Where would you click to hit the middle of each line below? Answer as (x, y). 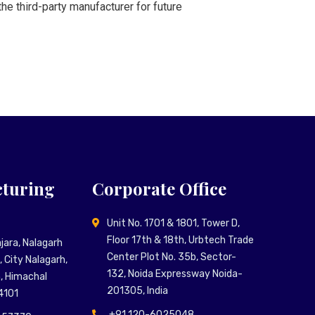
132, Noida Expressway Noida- (174, 274)
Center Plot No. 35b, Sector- (171, 257)
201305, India (137, 291)
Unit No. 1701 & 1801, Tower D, (173, 223)
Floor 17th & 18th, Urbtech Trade (180, 240)
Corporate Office (159, 188)
